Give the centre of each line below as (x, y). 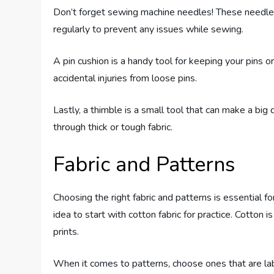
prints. (66, 232)
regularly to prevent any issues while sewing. (149, 30)
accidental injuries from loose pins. (125, 79)
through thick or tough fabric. (113, 128)
